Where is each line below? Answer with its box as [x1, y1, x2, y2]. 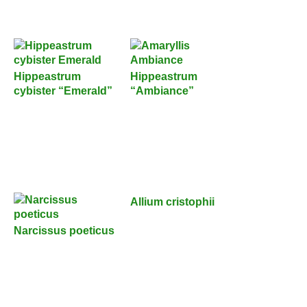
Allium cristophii [130, 195, 214, 208]
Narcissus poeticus [14, 223, 114, 236]
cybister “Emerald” [14, 84, 112, 97]
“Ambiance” [130, 84, 194, 97]
